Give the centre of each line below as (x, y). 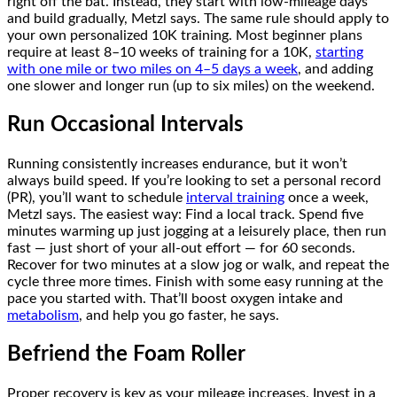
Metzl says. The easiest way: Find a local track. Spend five (185, 214)
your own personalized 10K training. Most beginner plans (185, 35)
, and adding (335, 69)
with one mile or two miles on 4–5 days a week (152, 69)
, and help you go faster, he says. (179, 315)
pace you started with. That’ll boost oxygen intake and (175, 298)
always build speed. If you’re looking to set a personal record (194, 180)
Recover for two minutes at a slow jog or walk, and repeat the (198, 265)
